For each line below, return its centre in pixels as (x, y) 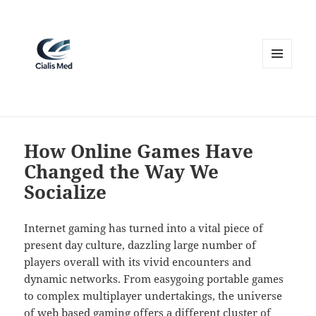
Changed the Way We (122, 172)
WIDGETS (282, 98)
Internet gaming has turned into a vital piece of (144, 228)
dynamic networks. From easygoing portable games (154, 279)
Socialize (66, 192)
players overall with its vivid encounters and (138, 262)
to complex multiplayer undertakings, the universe (153, 296)
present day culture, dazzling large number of (140, 245)
